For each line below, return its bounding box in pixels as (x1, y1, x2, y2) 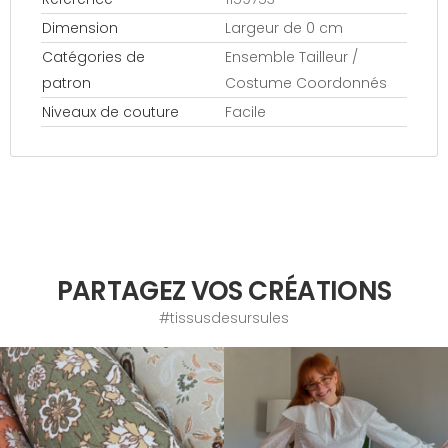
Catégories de (42, 47, 145, 67)
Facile (225, 102, 266, 122)
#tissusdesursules (159, 308, 289, 328)
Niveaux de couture (42, 102, 179, 122)
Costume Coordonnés (225, 73, 387, 93)
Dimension (42, 18, 118, 38)
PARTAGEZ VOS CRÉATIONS (56, 273, 392, 309)
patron (42, 73, 91, 93)
